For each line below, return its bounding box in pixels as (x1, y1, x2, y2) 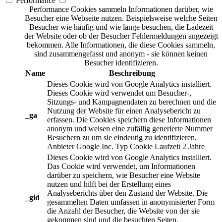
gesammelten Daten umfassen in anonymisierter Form (47, 197, 215, 206)
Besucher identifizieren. (84, 58, 158, 67)
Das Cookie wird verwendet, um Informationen (47, 162, 195, 170)
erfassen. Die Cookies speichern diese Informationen (47, 115, 211, 124)
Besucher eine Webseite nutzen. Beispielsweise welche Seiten (24, 13, 218, 22)
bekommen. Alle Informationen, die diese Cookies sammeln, (27, 40, 215, 49)
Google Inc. (76, 142, 113, 151)
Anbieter (47, 142, 74, 151)
